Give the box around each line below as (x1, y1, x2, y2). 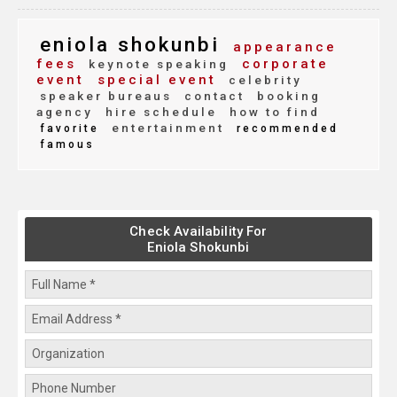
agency (36, 105, 93, 120)
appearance (227, 39, 337, 56)
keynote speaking (83, 57, 229, 72)
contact (179, 89, 245, 104)
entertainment (106, 121, 224, 136)
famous (40, 138, 95, 152)
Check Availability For (129, 223, 268, 240)
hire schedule (100, 105, 217, 120)
